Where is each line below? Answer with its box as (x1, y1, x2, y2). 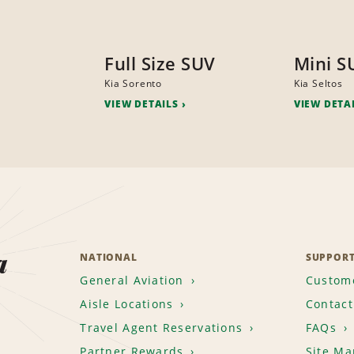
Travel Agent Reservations (80, 320, 243, 336)
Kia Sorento (104, 77, 163, 91)
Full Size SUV (104, 51, 216, 76)
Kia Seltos (293, 77, 343, 91)
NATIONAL (80, 250, 137, 265)
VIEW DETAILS (104, 97, 179, 111)
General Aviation (80, 273, 184, 288)
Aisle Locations (80, 296, 174, 312)
